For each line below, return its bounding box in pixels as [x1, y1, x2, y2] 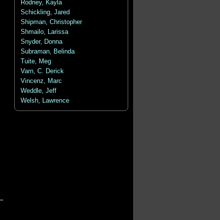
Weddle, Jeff [20, 87, 56, 94]
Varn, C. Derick [20, 68, 64, 75]
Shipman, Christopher [20, 19, 82, 26]
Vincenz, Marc [20, 78, 62, 84]
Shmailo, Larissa [20, 28, 68, 35]
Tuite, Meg [20, 58, 51, 65]
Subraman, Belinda [20, 48, 75, 55]
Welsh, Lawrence [20, 97, 69, 104]
